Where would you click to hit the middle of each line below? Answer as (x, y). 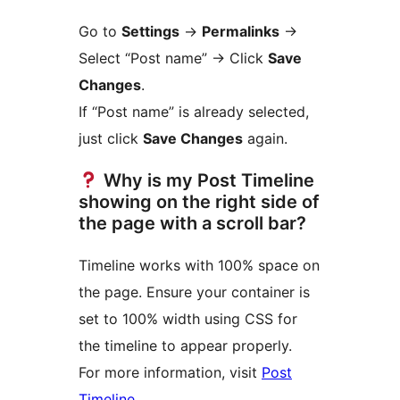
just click (111, 138)
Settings (150, 31)
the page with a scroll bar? (192, 223)
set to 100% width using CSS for (188, 318)
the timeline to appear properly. (185, 345)
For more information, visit (170, 372)
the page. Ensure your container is (194, 292)
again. (265, 138)
